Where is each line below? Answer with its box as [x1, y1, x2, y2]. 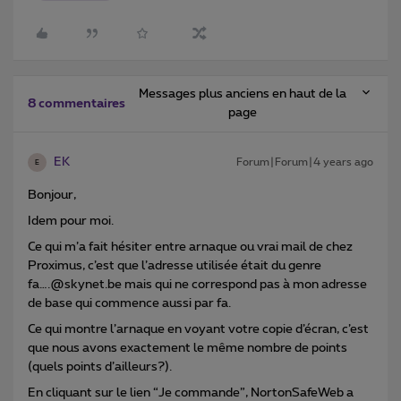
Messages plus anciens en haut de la [138, 88, 346, 101]
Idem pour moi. [28, 215, 114, 228]
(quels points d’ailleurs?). [28, 361, 172, 374]
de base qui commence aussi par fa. [28, 297, 231, 311]
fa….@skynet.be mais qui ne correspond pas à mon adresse [28, 278, 367, 292]
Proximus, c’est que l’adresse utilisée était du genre [28, 260, 321, 273]
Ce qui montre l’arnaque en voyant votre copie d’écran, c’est [28, 323, 369, 337]
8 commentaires [28, 98, 125, 111]
